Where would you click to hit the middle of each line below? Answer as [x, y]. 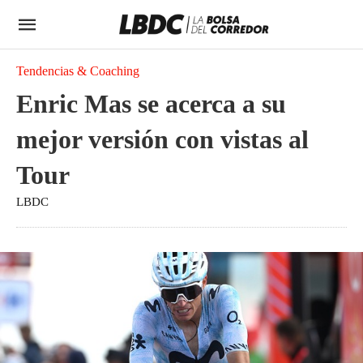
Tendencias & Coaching [78, 71]
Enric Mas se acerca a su [151, 104]
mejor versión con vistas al [162, 139]
